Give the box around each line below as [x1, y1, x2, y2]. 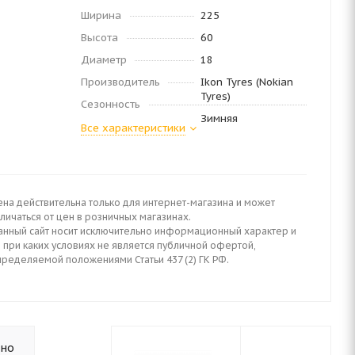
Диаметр [81, 53, 127, 67]
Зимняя [200, 112, 238, 125]
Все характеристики [81, 121, 185, 135]
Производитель [81, 75, 160, 89]
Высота [81, 31, 118, 44]
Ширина [81, 9, 121, 22]
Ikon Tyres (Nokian [200, 75, 293, 89]
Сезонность [81, 97, 140, 111]
